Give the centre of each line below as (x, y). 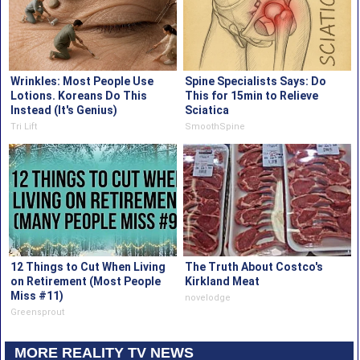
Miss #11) (37, 296)
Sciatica (207, 110)
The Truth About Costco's (254, 267)
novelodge (208, 298)
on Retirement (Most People (85, 282)
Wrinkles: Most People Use (82, 82)
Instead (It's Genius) (63, 110)
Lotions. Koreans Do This (78, 96)
